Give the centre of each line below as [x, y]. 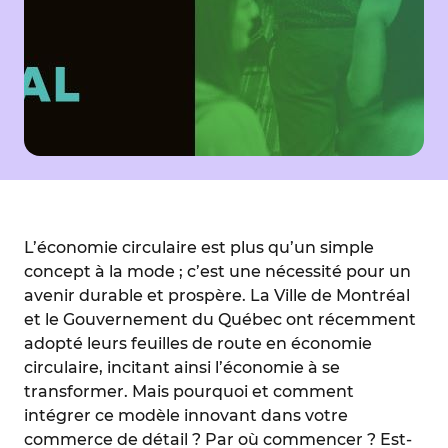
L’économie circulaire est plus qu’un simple [199, 247]
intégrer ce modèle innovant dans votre [186, 415]
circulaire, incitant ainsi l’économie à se [182, 367]
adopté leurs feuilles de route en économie [198, 343]
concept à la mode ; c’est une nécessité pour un [217, 271]
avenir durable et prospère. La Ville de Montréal [217, 295]
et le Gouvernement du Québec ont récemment [220, 319]
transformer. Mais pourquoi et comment [189, 391]
